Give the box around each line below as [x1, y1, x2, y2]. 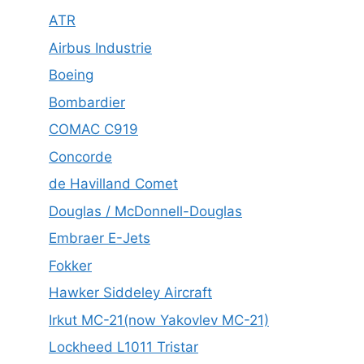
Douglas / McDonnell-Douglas [49, 202, 242, 219]
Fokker [49, 257, 92, 274]
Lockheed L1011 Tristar [49, 339, 198, 356]
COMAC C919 [49, 121, 138, 138]
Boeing [49, 67, 93, 84]
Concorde [49, 148, 112, 165]
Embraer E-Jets [49, 230, 150, 247]
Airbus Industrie [49, 39, 152, 56]
